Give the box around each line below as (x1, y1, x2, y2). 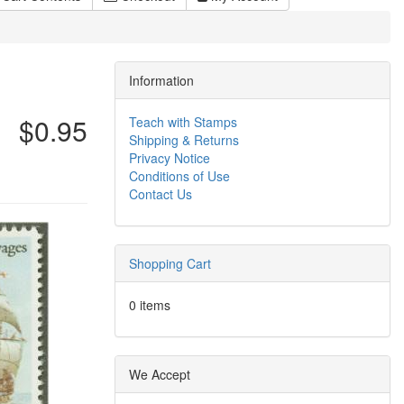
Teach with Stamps (129, 113, 237, 131)
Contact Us (129, 185, 192, 203)
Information (129, 71, 194, 89)
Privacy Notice (129, 149, 210, 167)
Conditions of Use (129, 167, 230, 185)
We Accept (129, 365, 190, 383)
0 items (129, 296, 170, 314)
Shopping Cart (129, 254, 211, 272)
